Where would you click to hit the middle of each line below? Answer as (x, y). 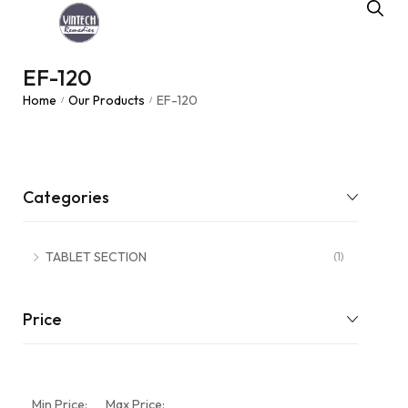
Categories (66, 197)
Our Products (107, 100)
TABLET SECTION (96, 257)
